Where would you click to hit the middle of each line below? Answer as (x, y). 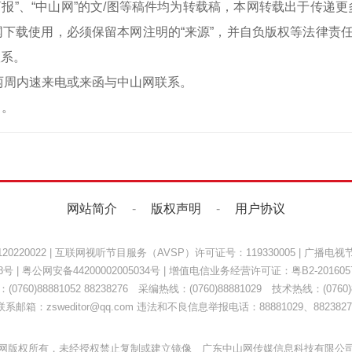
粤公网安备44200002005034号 (91, 271)
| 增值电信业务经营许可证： (225, 271)
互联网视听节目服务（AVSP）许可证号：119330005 (175, 253)
